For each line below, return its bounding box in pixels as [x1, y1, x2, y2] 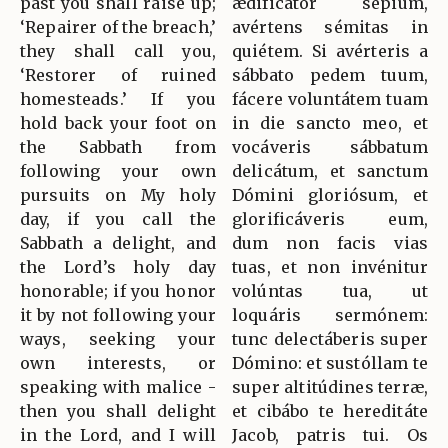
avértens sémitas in [232, 16, 428, 37]
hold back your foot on [20, 112, 216, 133]
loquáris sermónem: [232, 304, 428, 325]
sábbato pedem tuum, [232, 64, 428, 85]
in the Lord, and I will [20, 424, 216, 445]
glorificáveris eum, [232, 208, 428, 229]
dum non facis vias [232, 232, 428, 253]
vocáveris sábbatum [232, 136, 428, 157]
